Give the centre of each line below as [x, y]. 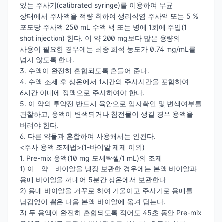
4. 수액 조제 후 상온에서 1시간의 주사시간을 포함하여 [104, 81]
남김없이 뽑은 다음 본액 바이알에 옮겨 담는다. [93, 201]
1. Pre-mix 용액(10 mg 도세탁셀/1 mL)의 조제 [91, 158]
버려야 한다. [39, 125]
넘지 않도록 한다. [47, 59]
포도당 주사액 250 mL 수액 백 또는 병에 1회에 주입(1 [103, 27]
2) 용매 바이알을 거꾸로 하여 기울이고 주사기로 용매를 [106, 190]
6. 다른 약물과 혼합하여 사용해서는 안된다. [88, 136]
